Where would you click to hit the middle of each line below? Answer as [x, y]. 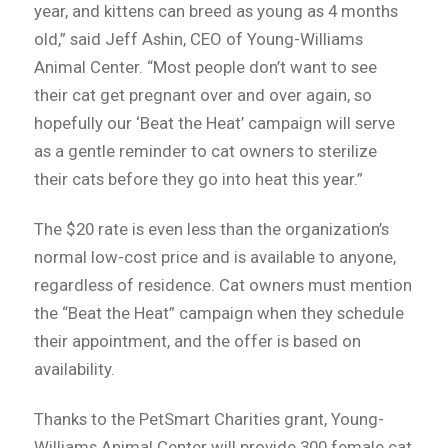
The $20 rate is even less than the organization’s [211, 228]
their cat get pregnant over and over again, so [202, 94]
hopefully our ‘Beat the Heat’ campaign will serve [214, 122]
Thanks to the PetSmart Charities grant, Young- [208, 418]
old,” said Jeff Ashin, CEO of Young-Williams [198, 38]
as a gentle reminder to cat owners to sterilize [205, 150]
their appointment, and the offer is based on [197, 340]
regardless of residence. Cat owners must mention [222, 284]
